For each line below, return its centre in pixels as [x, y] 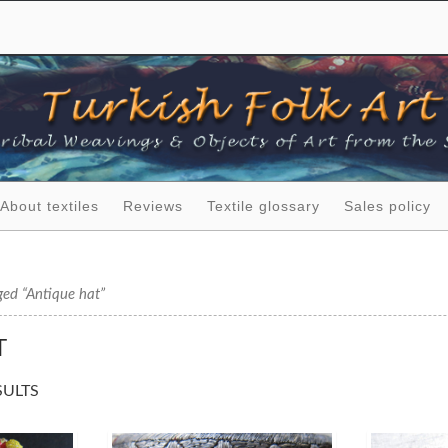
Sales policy [387, 206]
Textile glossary [263, 206]
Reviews [152, 206]
